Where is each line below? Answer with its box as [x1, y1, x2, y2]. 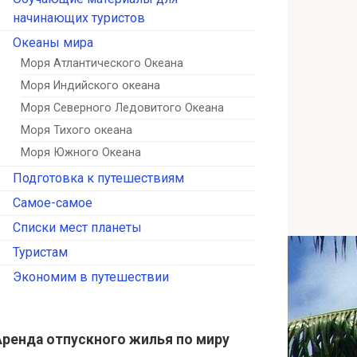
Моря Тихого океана [21, 124, 132, 138]
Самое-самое [13, 195, 92, 211]
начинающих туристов [13, 10, 145, 26]
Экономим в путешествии [13, 269, 169, 285]
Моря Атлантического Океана [21, 57, 183, 71]
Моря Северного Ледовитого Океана [21, 101, 224, 116]
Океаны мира [13, 35, 93, 51]
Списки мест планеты [13, 220, 142, 236]
